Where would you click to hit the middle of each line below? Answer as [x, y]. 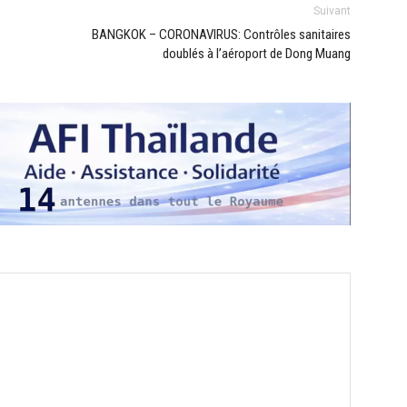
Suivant [332, 11]
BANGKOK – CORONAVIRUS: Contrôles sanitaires [221, 35]
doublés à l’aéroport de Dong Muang [257, 54]
